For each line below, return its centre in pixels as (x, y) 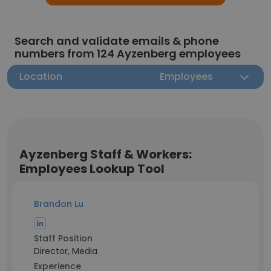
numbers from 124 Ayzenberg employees (128, 54)
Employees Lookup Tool (92, 169)
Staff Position (63, 238)
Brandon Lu (59, 204)
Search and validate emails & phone (117, 41)
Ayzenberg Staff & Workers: (106, 154)
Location (41, 77)
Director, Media (66, 251)
